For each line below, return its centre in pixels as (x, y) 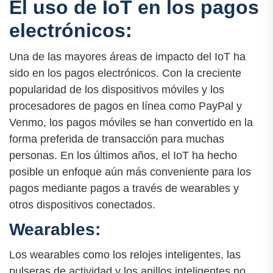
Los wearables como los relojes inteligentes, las (125, 254)
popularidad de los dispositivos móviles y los (117, 90)
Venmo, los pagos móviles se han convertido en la (131, 123)
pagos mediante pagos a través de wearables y (124, 189)
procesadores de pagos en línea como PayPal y (126, 106)
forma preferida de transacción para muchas (117, 139)
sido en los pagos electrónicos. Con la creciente (125, 73)
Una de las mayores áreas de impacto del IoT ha (127, 57)
